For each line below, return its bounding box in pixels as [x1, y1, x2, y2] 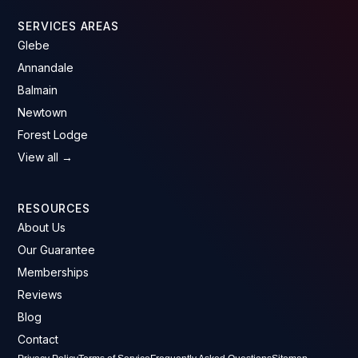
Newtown [18, 105, 68, 119]
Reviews [18, 287, 63, 301]
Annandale [18, 60, 74, 74]
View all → [18, 149, 74, 164]
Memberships [18, 265, 89, 279]
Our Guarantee [18, 242, 96, 257]
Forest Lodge [18, 127, 89, 141]
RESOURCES [18, 201, 90, 215]
